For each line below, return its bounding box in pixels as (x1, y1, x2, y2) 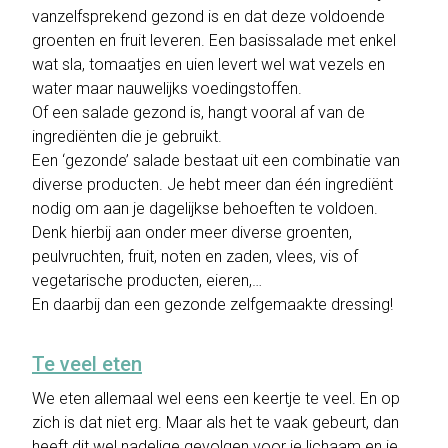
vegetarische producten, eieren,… (32, 271, 262, 290)
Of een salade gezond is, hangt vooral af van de (32, 103, 365, 122)
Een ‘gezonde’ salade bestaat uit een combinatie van (32, 151, 400, 170)
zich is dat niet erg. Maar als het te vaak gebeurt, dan (32, 413, 399, 432)
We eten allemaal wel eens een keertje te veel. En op (32, 389, 400, 408)
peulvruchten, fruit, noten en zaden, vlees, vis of (32, 247, 358, 266)
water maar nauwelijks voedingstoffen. (32, 79, 302, 98)
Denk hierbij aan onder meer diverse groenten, (32, 223, 352, 242)
